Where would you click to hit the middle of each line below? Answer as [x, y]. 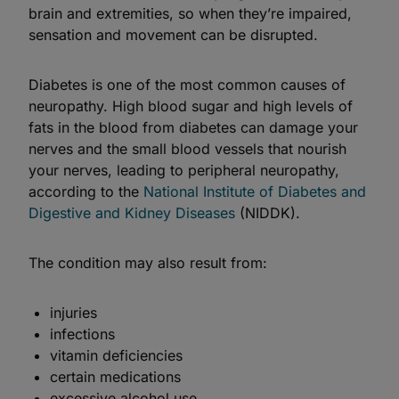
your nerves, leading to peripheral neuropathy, [184, 170]
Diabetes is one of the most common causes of [187, 85]
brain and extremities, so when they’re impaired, [190, 13]
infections [82, 334]
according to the [86, 191]
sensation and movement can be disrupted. [173, 35]
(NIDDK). [268, 213]
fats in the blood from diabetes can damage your [193, 127]
